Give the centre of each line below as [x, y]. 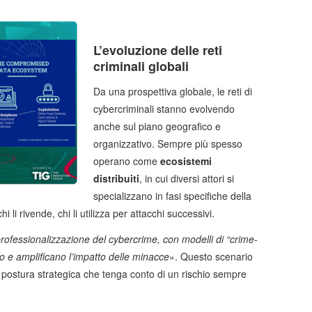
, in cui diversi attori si [187, 179]
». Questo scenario [211, 257]
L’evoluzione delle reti [158, 50]
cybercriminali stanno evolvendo [164, 109]
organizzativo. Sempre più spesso [168, 144]
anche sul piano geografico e [157, 126]
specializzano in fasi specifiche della [172, 196]
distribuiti [116, 179]
